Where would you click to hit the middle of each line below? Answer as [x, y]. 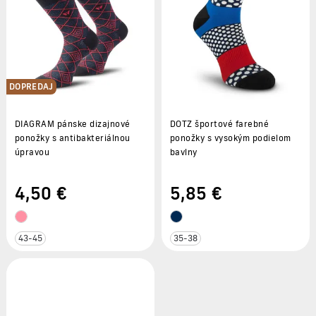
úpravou [32, 152]
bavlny [184, 152]
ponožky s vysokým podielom [231, 138]
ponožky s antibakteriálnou [73, 138]
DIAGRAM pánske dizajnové [73, 123]
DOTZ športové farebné [220, 123]
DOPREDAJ [31, 86]
